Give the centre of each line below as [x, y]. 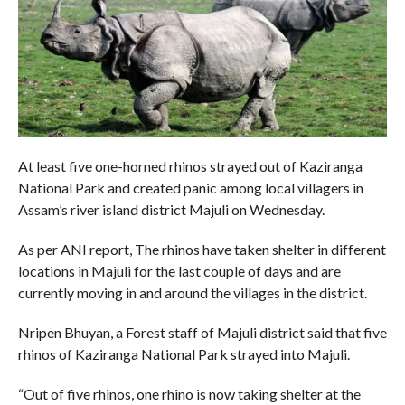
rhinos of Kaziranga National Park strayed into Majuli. [184, 353]
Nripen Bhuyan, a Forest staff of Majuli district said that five [202, 332]
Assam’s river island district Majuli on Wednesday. [171, 209]
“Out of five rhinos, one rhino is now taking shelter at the [189, 393]
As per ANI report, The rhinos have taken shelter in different [202, 249]
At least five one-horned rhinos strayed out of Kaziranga [190, 165]
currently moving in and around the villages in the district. [192, 292]
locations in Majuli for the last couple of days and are [179, 270]
